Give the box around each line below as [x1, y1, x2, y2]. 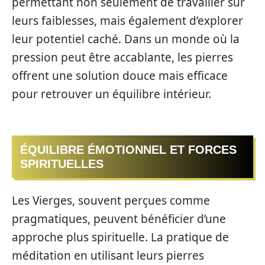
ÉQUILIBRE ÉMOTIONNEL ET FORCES [20, 143, 237, 156]
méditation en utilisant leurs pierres [12, 247, 204, 263]
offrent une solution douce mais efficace [12, 67, 228, 83]
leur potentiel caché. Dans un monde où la [12, 31, 240, 47]
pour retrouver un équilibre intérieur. [12, 86, 211, 102]
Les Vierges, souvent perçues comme [12, 192, 210, 208]
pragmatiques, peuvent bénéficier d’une [12, 211, 226, 227]
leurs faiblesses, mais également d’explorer [12, 12, 243, 28]
